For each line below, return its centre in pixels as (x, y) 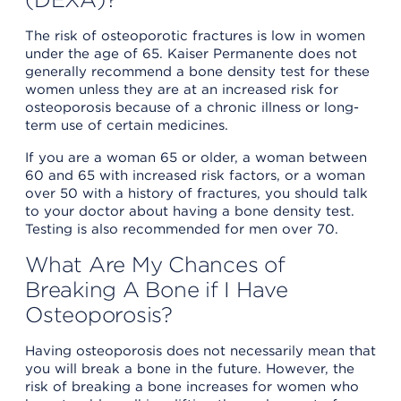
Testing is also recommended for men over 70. (182, 230)
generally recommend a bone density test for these (197, 72)
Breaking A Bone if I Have (157, 290)
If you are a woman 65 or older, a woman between (196, 158)
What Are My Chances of (155, 265)
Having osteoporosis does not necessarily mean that (200, 351)
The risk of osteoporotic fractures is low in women (195, 36)
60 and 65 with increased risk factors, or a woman (195, 176)
